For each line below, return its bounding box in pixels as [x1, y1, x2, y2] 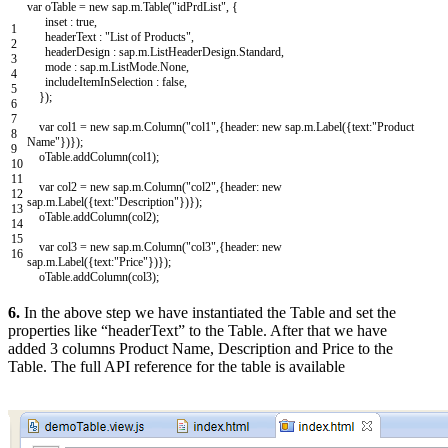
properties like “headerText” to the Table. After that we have [8, 322, 387, 340]
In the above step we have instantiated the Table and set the [24, 304, 396, 322]
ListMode [111, 60, 157, 75]
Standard [239, 45, 281, 60]
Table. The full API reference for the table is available [8, 358, 345, 376]
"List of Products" [105, 30, 191, 45]
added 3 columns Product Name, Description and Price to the [8, 340, 393, 358]
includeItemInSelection [45, 75, 153, 90]
